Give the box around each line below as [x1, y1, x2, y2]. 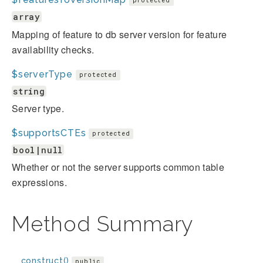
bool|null [13, 144, 63, 156]
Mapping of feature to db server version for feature [12, 27, 227, 41]
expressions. [12, 176, 67, 190]
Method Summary [12, 211, 194, 237]
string [13, 85, 45, 97]
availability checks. [12, 42, 95, 56]
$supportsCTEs [12, 127, 86, 139]
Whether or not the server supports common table [12, 160, 225, 174]
